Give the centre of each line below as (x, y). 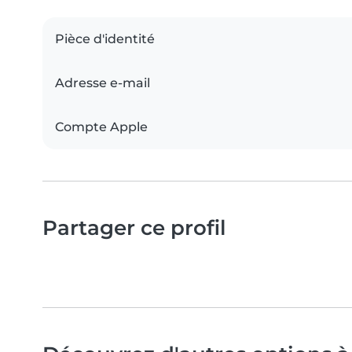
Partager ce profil (134, 227)
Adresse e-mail (103, 82)
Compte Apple (101, 126)
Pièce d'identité (105, 38)
